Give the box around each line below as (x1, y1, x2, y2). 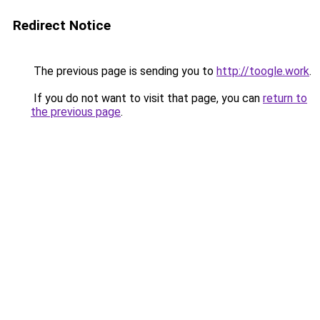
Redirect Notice (13, 17, 111, 34)
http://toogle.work (216, 64, 309, 78)
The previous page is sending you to (31, 64, 216, 78)
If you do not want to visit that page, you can (31, 91, 263, 105)
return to (263, 91, 307, 105)
